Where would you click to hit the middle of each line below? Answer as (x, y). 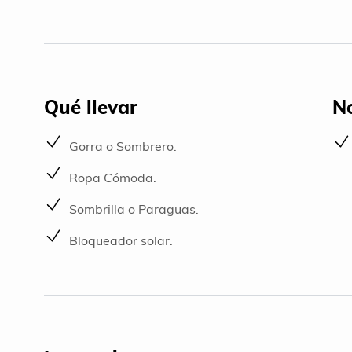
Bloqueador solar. (121, 240)
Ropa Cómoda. (113, 177)
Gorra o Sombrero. (123, 146)
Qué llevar (91, 106)
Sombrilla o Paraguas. (134, 209)
